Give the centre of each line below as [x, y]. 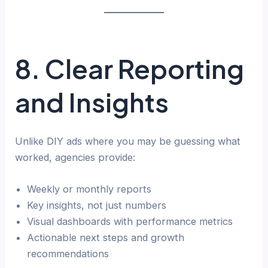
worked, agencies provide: [75, 157]
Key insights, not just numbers [97, 205]
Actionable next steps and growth [106, 237]
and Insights [92, 102]
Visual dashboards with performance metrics [130, 221]
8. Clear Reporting [130, 69]
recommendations [68, 253]
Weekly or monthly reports [89, 189]
